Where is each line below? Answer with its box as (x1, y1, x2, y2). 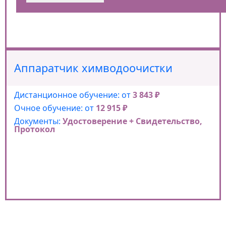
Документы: (14, 115, 63, 127)
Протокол (14, 123, 55, 135)
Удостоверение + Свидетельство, (63, 115, 202, 127)
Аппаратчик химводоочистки (14, 60, 173, 75)
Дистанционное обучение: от (14, 89, 133, 100)
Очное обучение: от (14, 102, 96, 114)
